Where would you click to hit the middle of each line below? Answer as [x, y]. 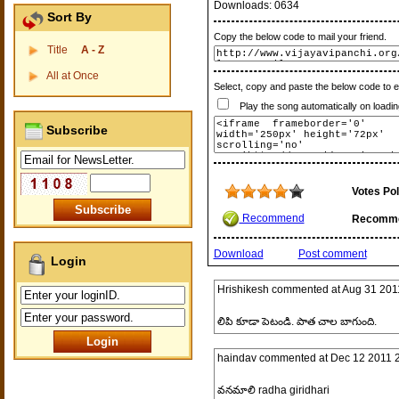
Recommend [272, 219]
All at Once [72, 76]
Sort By [67, 17]
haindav [236, 358]
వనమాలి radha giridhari [273, 390]
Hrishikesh [243, 289]
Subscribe [75, 130]
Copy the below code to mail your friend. [300, 37]
